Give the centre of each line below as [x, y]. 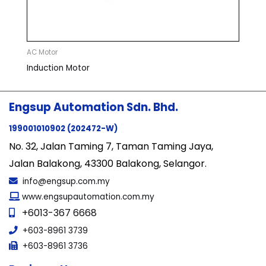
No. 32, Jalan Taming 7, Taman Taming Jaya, [111, 147]
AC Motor [42, 53]
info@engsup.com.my [66, 182]
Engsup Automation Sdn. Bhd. [94, 107]
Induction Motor [58, 68]
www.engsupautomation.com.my [87, 197]
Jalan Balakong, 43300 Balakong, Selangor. [108, 164]
